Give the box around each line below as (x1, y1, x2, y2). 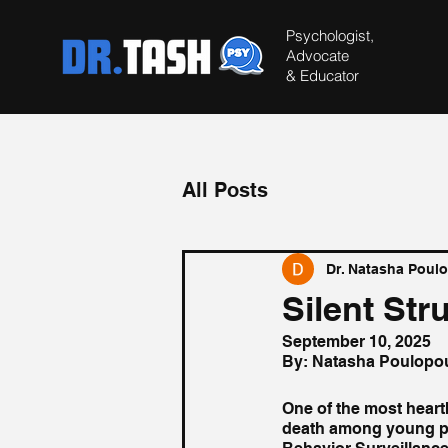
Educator (300, 66, 359, 85)
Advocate (286, 46, 349, 65)
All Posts (182, 178, 268, 202)
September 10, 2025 (282, 332, 431, 351)
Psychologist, (286, 26, 374, 45)
